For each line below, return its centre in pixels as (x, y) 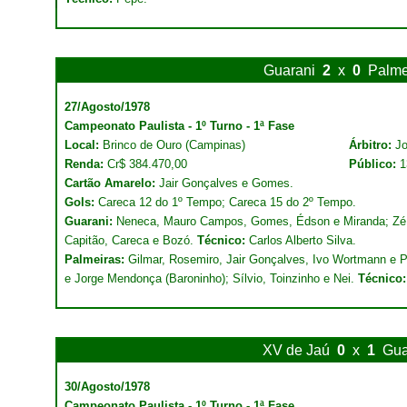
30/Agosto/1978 (107, 387)
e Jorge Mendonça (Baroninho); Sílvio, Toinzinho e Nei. (211, 278)
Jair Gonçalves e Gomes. (226, 183)
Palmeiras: (96, 259)
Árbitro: (372, 145)
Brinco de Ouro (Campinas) (172, 145)
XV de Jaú (296, 350)
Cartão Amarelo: (112, 183)
